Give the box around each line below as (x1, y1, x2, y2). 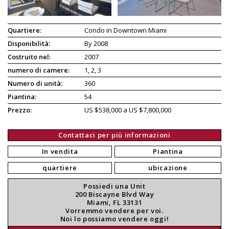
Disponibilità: (8, 38, 50, 48)
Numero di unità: (8, 78, 62, 88)
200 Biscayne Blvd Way (75, 189, 154, 199)
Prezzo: (8, 105, 32, 114)
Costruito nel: (8, 52, 51, 61)
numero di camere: (8, 65, 70, 75)
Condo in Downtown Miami (84, 25, 167, 35)
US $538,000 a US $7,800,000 (84, 105, 172, 114)
